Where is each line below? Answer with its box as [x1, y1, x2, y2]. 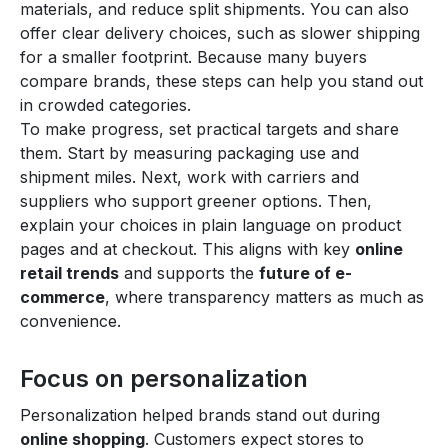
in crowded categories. [20, 94, 191, 115]
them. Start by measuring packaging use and [20, 142, 359, 163]
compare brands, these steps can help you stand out [20, 70, 423, 91]
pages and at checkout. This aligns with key [20, 238, 355, 259]
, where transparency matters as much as [105, 286, 424, 307]
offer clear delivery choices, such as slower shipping [20, 22, 420, 43]
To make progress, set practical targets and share [20, 118, 399, 139]
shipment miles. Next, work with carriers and [20, 166, 359, 187]
